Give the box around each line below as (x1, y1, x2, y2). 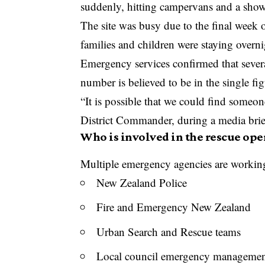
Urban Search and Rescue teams (96, 224, 241, 239)
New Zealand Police (96, 174, 188, 190)
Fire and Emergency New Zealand (96, 199, 251, 215)
